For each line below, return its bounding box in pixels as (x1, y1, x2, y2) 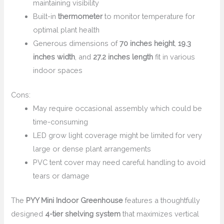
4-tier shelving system (45, 209, 121, 218)
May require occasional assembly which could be (33, 104, 202, 113)
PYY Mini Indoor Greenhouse (26, 196, 123, 205)
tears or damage (33, 171, 90, 180)
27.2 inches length (93, 52, 153, 61)
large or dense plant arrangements (33, 144, 151, 153)
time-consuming (33, 117, 88, 126)
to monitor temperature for (102, 12, 195, 21)
